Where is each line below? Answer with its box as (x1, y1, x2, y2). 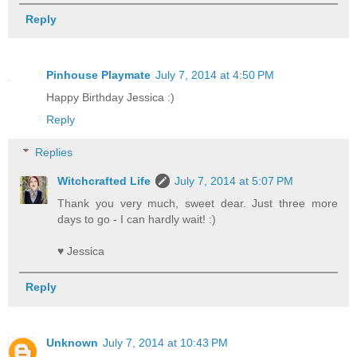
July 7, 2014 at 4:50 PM (155, 68, 274, 81)
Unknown (46, 336, 98, 350)
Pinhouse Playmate (46, 68, 151, 81)
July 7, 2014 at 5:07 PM (175, 175, 294, 188)
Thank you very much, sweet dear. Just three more (57, 197, 338, 210)
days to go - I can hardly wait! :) (57, 213, 217, 226)
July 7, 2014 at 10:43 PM (103, 336, 228, 350)
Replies (35, 146, 73, 159)
